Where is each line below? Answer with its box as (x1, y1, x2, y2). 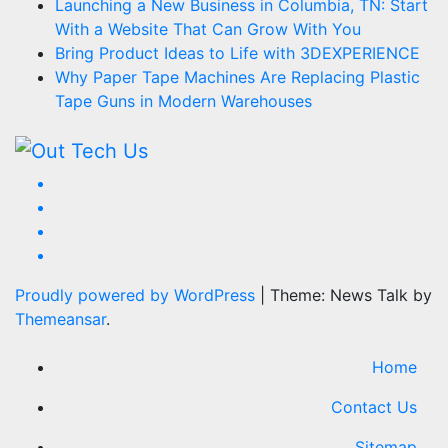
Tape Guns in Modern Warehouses (55, 91, 312, 112)
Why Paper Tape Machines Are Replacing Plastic (55, 67, 420, 88)
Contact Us (331, 396, 417, 417)
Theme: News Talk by (270, 284, 432, 305)
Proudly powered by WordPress (15, 284, 260, 305)
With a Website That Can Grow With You (55, 19, 361, 40)
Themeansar (15, 308, 106, 329)
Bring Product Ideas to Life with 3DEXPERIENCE (55, 43, 420, 64)
